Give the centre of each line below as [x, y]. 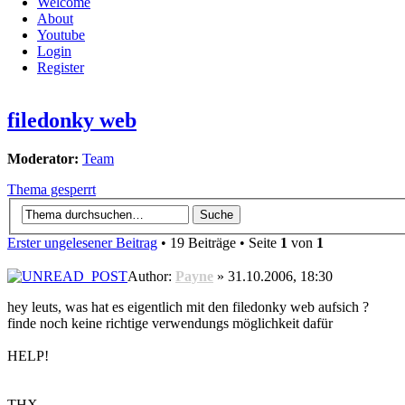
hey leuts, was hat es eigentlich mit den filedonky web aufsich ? [188, 306]
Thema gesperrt [52, 190]
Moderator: [43, 159]
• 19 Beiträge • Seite [219, 242]
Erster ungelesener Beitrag [82, 242]
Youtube [61, 35]
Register [61, 68]
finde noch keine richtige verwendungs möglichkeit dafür [170, 323]
